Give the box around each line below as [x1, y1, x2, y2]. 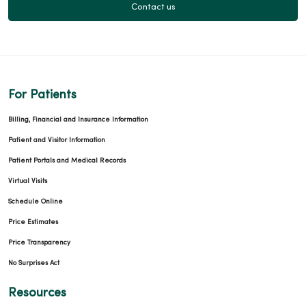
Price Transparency [8, 240, 70, 247]
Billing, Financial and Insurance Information [8, 117, 148, 124]
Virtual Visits [8, 178, 47, 185]
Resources [8, 288, 66, 300]
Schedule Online [8, 199, 63, 206]
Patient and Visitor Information [8, 137, 105, 144]
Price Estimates [8, 219, 58, 226]
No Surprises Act [8, 260, 59, 267]
